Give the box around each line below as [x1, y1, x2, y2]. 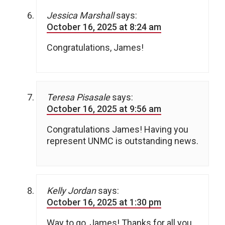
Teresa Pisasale [47, 91, 110, 102]
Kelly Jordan [47, 185, 96, 196]
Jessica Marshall [47, 10, 114, 21]
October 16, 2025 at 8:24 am [47, 21, 161, 32]
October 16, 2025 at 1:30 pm [47, 196, 161, 207]
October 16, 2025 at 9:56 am [47, 103, 161, 114]
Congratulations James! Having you [47, 124, 188, 135]
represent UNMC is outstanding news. [47, 135, 198, 146]
